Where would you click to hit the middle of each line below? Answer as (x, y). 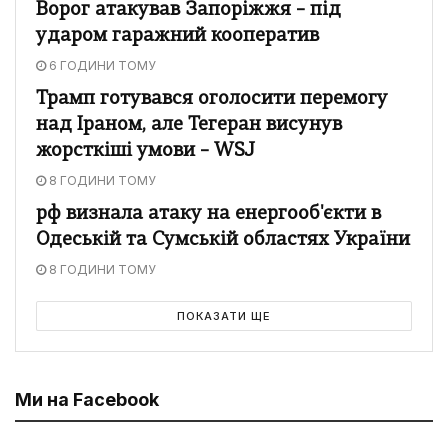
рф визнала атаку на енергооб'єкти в (208, 214)
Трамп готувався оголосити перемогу (212, 99)
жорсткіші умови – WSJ (145, 151)
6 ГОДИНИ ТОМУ (101, 65)
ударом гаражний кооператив (177, 36)
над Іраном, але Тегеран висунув (189, 125)
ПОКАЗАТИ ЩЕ (224, 315)
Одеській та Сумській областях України (223, 240)
